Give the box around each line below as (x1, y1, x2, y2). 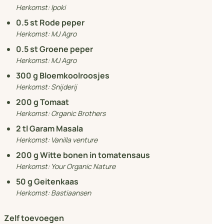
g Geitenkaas (27, 175, 78, 187)
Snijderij (51, 81, 77, 91)
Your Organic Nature (51, 161, 115, 171)
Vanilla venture (51, 134, 97, 144)
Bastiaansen (51, 187, 91, 197)
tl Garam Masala (22, 122, 83, 134)
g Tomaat (33, 96, 69, 107)
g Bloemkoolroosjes (33, 69, 109, 81)
